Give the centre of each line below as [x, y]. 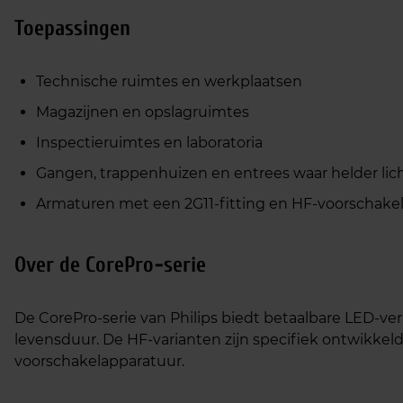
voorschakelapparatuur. [99, 361]
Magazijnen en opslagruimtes [143, 112]
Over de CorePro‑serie [110, 265]
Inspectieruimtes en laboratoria [149, 143]
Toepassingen [72, 28]
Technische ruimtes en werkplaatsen [169, 81]
